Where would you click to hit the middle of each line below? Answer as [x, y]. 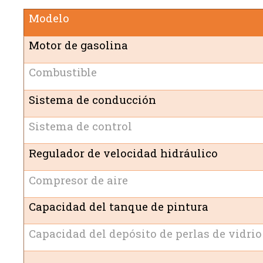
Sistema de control [80, 126]
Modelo [49, 18]
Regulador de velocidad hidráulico [123, 153]
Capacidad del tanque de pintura [118, 206]
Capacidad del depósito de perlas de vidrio [145, 233]
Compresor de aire [78, 180]
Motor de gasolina [78, 45]
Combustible [63, 72]
